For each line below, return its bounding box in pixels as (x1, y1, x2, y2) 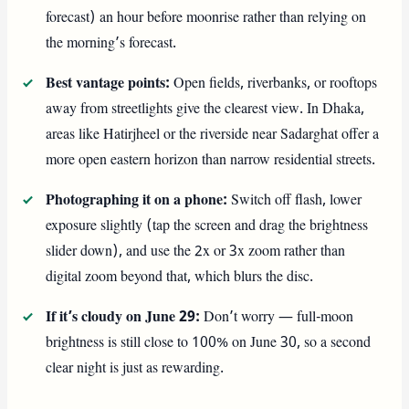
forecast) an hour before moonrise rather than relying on (46, 7, 367, 28)
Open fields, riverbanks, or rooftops (170, 73, 378, 94)
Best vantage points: (46, 73, 171, 94)
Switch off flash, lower (227, 190, 362, 211)
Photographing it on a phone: (46, 190, 228, 211)
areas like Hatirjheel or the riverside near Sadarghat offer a (46, 124, 380, 145)
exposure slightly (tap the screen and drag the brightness (46, 215, 369, 236)
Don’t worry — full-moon (200, 307, 354, 328)
